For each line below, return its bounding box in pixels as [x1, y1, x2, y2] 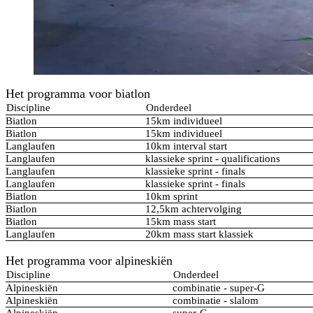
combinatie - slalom [173, 294, 259, 306]
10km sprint [145, 191, 198, 203]
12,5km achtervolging [145, 203, 242, 215]
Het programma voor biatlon [6, 87, 150, 101]
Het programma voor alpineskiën [6, 253, 173, 268]
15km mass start [145, 216, 216, 228]
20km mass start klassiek [145, 228, 254, 240]
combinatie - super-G [173, 282, 265, 293]
